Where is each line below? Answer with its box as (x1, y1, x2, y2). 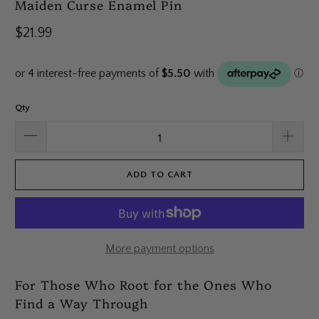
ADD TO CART (126, 169, 193, 180)
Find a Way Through (15, 293, 149, 311)
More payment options (105, 242, 214, 256)
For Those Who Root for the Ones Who (15, 275, 273, 293)
